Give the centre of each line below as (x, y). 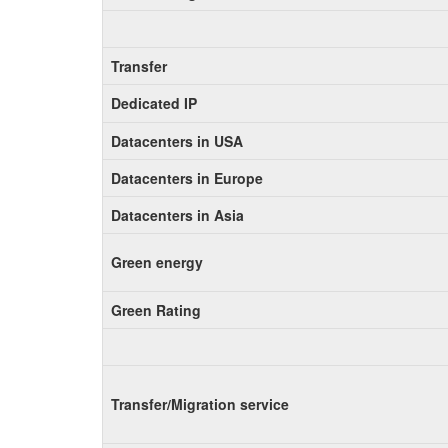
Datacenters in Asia (177, 215)
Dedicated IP (154, 103)
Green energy (157, 262)
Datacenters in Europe (187, 178)
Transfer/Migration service (200, 404)
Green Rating (156, 310)
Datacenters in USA (177, 141)
